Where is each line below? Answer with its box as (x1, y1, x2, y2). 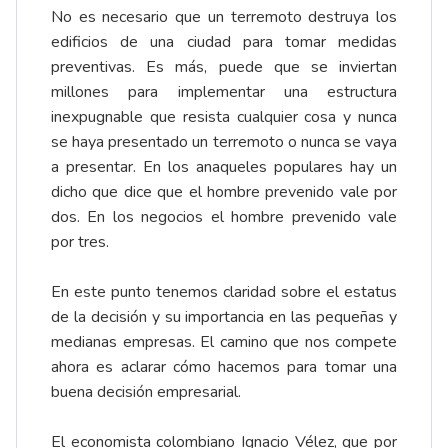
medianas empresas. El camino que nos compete (51, 331, 397, 354)
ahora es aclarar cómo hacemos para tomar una (51, 356, 397, 379)
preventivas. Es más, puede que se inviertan (51, 56, 397, 79)
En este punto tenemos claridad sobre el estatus (51, 281, 397, 304)
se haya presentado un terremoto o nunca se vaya (51, 131, 397, 154)
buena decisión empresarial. (51, 381, 241, 404)
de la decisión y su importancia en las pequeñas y (51, 306, 397, 329)
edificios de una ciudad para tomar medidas (51, 31, 397, 54)
